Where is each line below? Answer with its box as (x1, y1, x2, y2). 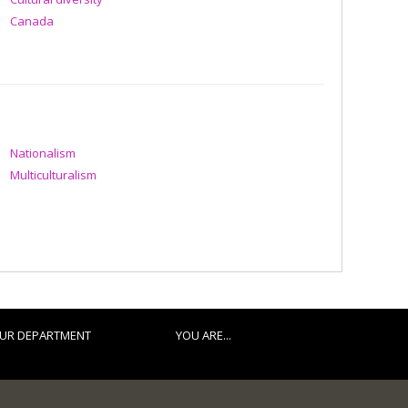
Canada (10, 13, 54, 29)
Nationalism (10, 144, 76, 161)
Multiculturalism (10, 167, 97, 183)
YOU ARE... (175, 327, 231, 343)
